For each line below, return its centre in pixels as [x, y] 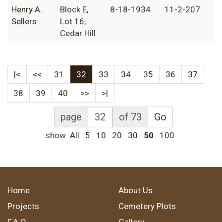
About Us [136, 191]
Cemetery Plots [147, 206]
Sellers [24, 22]
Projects [23, 206]
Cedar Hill [78, 33]
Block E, [74, 10]
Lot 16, [73, 22]
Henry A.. [28, 10]
